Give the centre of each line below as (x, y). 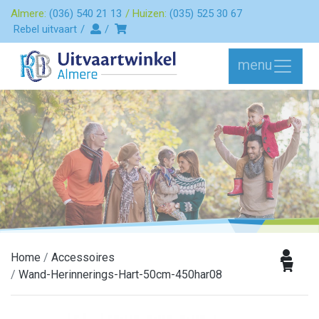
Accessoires (83, 257)
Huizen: (151, 14)
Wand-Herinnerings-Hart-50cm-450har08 (120, 274)
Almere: (30, 14)
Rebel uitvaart (45, 29)
